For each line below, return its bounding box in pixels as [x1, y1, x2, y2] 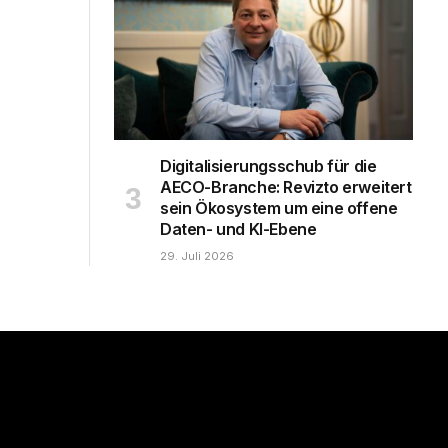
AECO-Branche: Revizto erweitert [160, 177, 412, 198]
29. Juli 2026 [160, 249, 234, 264]
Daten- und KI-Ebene [160, 219, 317, 240]
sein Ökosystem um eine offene [160, 198, 398, 219]
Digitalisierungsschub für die [160, 156, 377, 177]
